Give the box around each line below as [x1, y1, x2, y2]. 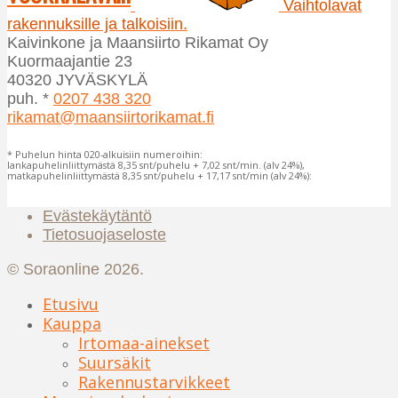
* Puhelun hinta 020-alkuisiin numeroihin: [7, 147, 203, 162]
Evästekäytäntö [43, 206, 152, 225]
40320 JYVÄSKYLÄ [7, 71, 147, 89]
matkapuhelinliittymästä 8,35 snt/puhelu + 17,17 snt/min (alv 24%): [7, 169, 312, 183]
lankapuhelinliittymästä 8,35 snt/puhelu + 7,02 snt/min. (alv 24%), [7, 158, 305, 172]
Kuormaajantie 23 [7, 52, 132, 70]
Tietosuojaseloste [43, 225, 166, 243]
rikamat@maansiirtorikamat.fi [7, 108, 214, 126]
